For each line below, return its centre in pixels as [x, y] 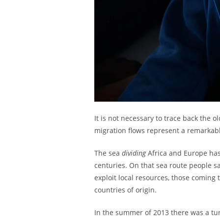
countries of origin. [125, 190]
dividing [134, 153]
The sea [108, 153]
